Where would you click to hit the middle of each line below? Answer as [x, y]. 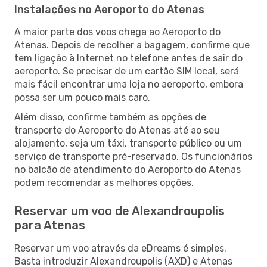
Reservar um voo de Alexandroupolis [119, 211]
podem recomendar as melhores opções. [104, 182]
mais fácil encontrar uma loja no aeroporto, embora [129, 84]
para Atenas [50, 225]
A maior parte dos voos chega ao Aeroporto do [117, 32]
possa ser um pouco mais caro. [82, 97]
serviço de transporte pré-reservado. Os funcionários [133, 156]
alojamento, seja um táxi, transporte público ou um [128, 143]
